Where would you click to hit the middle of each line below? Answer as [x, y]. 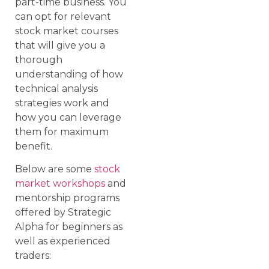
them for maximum [62, 132]
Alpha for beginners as [69, 227]
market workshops [60, 184]
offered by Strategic [63, 213]
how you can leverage [68, 118]
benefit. [34, 147]
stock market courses [67, 31]
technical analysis [56, 89]
